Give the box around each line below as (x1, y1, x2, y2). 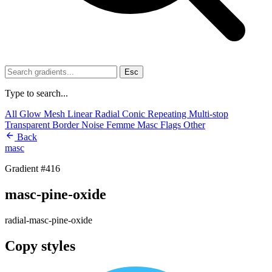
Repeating (148, 109, 189, 119)
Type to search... (5, 88, 68, 98)
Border (52, 120, 81, 130)
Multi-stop (189, 109, 228, 119)
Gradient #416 (5, 163, 60, 174)
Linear (67, 109, 95, 119)
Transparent (5, 120, 52, 130)
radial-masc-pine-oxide (5, 214, 92, 225)
